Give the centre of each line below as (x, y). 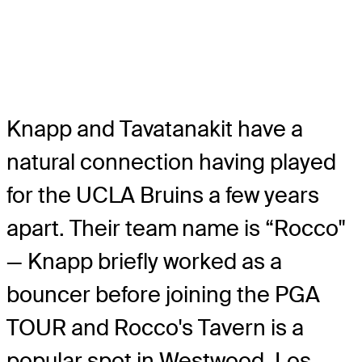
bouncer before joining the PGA (163, 294)
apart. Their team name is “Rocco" (176, 228)
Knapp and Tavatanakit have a (155, 128)
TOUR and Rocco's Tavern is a (155, 327)
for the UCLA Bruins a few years (163, 195)
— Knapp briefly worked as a (144, 261)
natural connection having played (171, 162)
